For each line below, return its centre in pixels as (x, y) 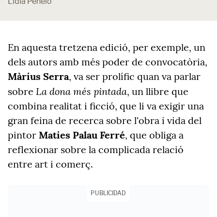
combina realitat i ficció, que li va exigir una (106, 106)
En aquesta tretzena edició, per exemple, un (107, 47)
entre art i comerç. (50, 164)
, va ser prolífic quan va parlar (135, 76)
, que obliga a (154, 135)
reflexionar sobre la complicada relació (96, 149)
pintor (23, 135)
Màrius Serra (38, 76)
